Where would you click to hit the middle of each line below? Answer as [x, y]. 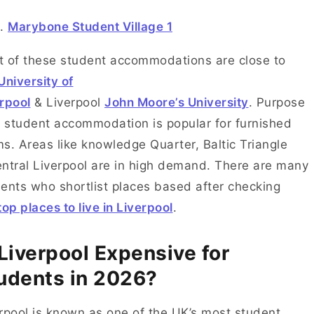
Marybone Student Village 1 [90, 27]
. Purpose [277, 102]
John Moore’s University [177, 102]
